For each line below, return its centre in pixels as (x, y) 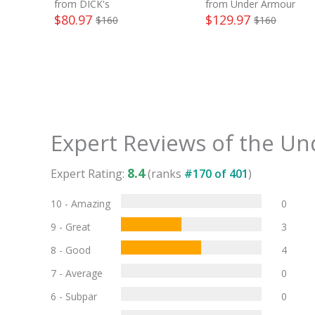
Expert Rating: (89, 174)
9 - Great (71, 227)
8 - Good (71, 250)
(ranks (165, 174)
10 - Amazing (81, 204)
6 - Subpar (74, 296)
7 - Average (77, 273)
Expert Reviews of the (165, 143)
